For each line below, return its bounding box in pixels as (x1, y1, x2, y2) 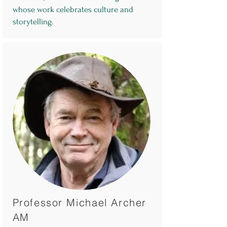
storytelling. (12, 17, 53, 26)
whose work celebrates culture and (12, 5, 133, 14)
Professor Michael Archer (12, 196, 146, 209)
